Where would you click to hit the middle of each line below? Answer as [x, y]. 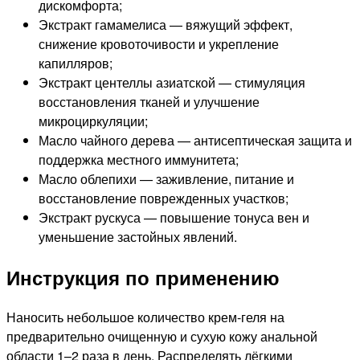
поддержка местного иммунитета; [139, 159]
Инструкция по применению [143, 277]
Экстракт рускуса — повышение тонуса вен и [174, 217]
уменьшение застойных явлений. [138, 236]
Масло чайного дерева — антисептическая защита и [195, 140]
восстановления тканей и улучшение [149, 101]
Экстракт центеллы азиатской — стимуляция [172, 82]
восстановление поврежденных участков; [164, 198]
